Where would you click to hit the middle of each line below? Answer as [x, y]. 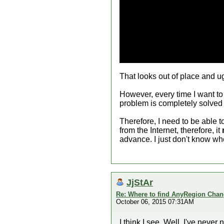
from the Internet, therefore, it [171, 130]
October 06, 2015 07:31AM [155, 202]
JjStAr [140, 182]
